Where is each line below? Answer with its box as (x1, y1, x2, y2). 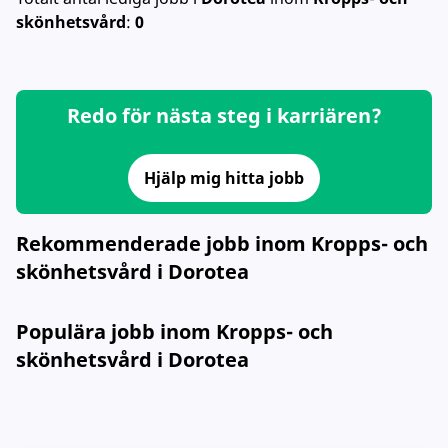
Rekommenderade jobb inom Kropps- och (16, 230, 428, 257)
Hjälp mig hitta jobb (144, 167, 304, 189)
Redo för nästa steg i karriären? (66, 102, 382, 129)
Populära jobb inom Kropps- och (16, 318, 333, 345)
